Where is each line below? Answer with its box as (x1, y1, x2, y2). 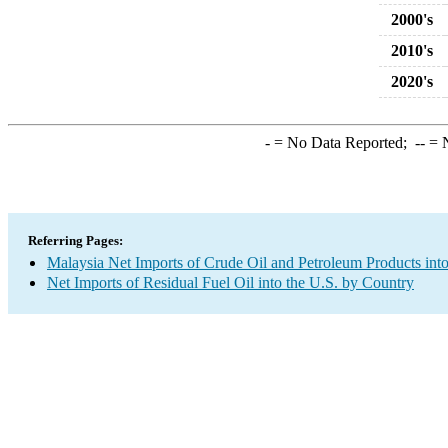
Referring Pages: (28, 233, 123, 248)
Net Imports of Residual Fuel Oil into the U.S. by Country (47, 274, 414, 291)
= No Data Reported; (269, 134, 415, 151)
